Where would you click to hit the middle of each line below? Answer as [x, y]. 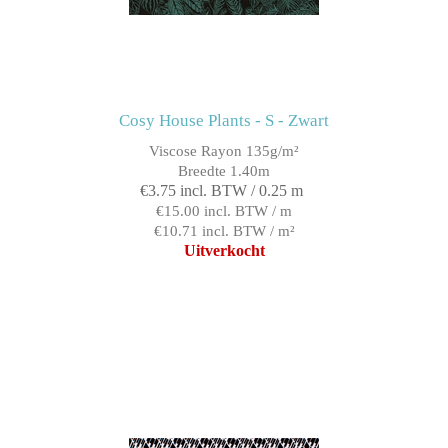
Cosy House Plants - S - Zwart [224, 121]
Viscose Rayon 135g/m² [224, 151]
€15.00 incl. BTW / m [224, 211]
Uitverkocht [224, 251]
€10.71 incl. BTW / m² [224, 231]
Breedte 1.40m [224, 171]
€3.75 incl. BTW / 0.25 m [221, 191]
